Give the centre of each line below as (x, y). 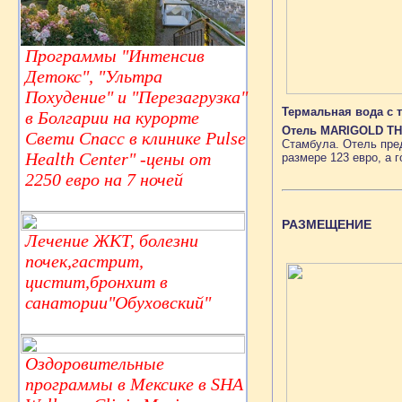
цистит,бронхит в (96, 282)
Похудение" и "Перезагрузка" (136, 97)
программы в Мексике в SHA (134, 385)
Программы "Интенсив (115, 56)
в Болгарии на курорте (112, 118)
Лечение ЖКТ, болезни (112, 241)
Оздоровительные (95, 364)
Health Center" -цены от (118, 159)
